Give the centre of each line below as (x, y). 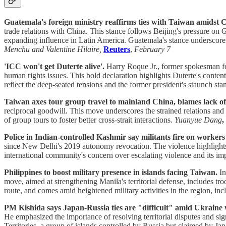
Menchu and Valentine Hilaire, (53, 49)
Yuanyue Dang (198, 120)
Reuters (117, 49)
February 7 (152, 49)
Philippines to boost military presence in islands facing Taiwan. (111, 172)
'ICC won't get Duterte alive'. (54, 66)
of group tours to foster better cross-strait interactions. (89, 120)
